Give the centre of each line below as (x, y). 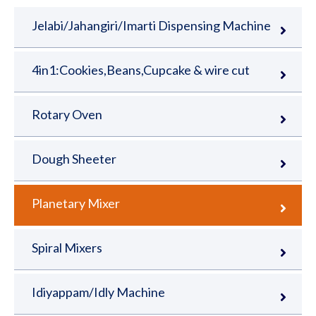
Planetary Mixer (76, 203)
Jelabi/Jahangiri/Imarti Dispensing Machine (151, 25)
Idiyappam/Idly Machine (98, 292)
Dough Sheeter (74, 158)
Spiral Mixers (67, 247)
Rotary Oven (67, 114)
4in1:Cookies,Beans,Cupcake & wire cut (141, 69)
